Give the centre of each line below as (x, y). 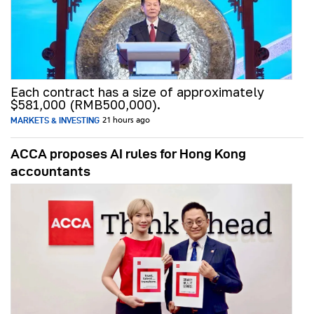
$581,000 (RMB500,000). (86, 105)
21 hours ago (126, 121)
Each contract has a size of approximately (137, 92)
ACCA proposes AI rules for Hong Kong (128, 154)
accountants (50, 172)
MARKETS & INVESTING (55, 121)
